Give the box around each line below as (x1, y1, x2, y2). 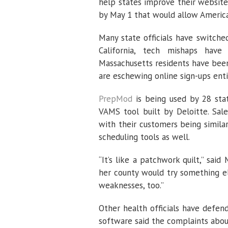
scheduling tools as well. (99, 131, 190, 142)
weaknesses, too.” (99, 180, 164, 191)
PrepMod (99, 93, 132, 104)
